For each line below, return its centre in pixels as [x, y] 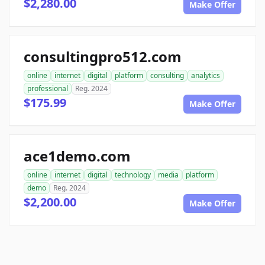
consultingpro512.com [103, 57]
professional [48, 89]
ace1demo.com [77, 156]
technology [133, 175]
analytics [206, 76]
